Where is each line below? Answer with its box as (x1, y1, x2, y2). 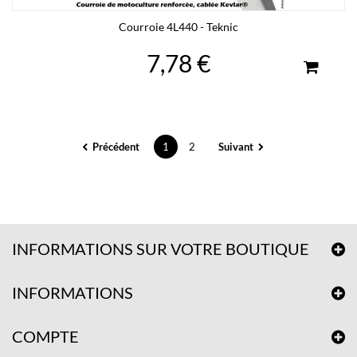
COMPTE (12, 327, 79, 346)
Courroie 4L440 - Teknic (119, 20, 238, 33)
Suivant (218, 140, 253, 153)
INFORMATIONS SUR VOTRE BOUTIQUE (12, 239, 309, 258)
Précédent (92, 140, 139, 153)
